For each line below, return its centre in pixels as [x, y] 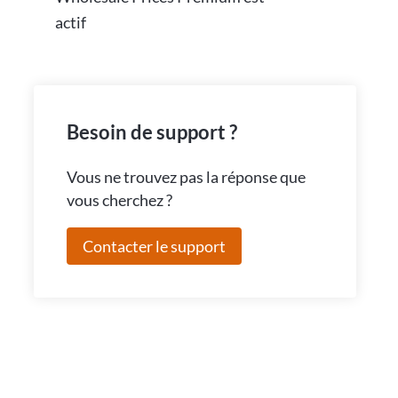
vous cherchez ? [119, 199]
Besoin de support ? [151, 131]
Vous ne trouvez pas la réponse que [186, 176]
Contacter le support [154, 247]
